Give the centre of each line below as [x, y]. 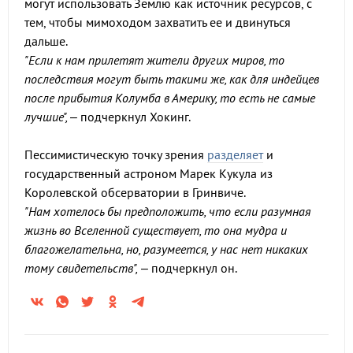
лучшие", [47, 117]
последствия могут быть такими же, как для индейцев [172, 79]
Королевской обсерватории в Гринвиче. [135, 192]
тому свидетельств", [81, 268]
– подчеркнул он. [188, 268]
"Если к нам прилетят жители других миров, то [154, 60]
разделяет [235, 154]
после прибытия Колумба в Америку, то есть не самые [170, 98]
